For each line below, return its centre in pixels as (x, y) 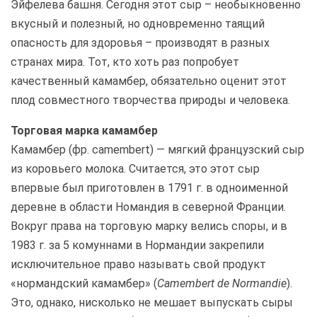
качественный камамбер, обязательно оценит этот (149, 81)
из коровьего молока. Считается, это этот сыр (135, 169)
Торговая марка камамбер (84, 131)
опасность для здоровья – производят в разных (140, 43)
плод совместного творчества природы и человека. (150, 100)
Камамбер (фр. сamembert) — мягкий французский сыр (157, 150)
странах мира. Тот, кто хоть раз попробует (125, 62)
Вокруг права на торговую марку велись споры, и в (149, 226)
